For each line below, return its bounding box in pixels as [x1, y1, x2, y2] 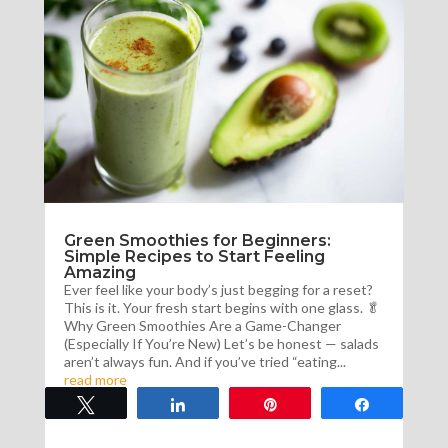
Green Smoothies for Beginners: [63, 231, 331, 251]
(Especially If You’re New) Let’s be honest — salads [63, 335, 379, 353]
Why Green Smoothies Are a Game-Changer [63, 317, 341, 335]
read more [63, 371, 127, 389]
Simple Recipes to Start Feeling [63, 247, 325, 267]
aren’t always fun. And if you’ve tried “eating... [63, 353, 346, 371]
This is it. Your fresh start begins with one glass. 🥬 [63, 299, 380, 317]
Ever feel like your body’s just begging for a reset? [63, 281, 373, 299]
